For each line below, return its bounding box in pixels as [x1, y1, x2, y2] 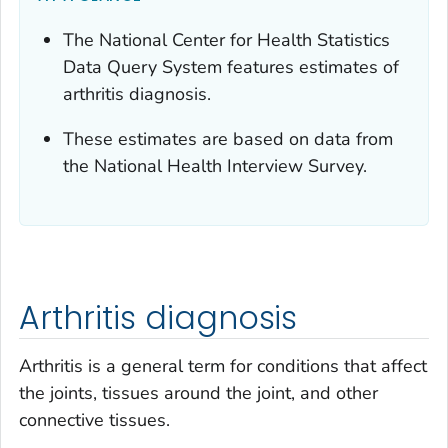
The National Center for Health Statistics [63, 28, 391, 53]
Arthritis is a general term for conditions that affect [19, 353, 427, 378]
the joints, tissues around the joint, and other [19, 380, 378, 405]
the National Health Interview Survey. [63, 154, 368, 179]
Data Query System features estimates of [63, 55, 400, 80]
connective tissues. [19, 407, 170, 432]
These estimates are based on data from [63, 127, 394, 152]
